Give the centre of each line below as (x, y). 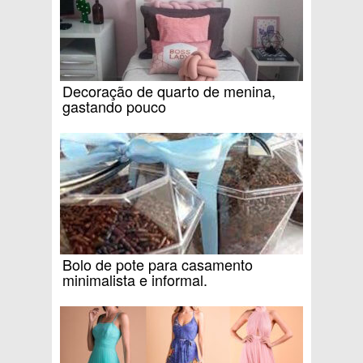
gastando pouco (114, 106)
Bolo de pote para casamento (158, 264)
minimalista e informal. (135, 279)
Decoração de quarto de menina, (169, 90)
